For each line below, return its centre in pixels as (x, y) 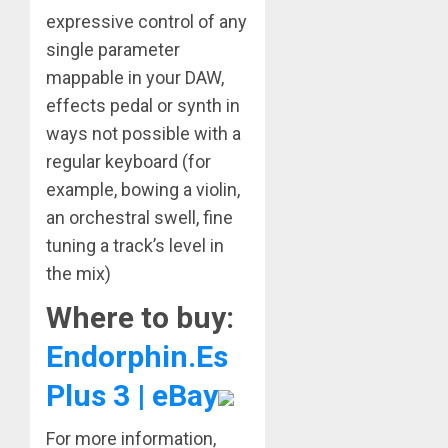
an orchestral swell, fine (139, 217)
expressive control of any (146, 21)
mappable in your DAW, (135, 77)
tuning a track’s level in (135, 245)
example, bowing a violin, (143, 189)
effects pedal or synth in (143, 105)
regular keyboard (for (128, 161)
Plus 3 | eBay (132, 395)
